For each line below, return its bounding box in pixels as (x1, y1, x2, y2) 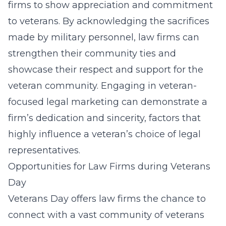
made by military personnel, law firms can (8, 32, 199, 43)
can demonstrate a (119, 96, 207, 107)
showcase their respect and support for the (8, 64, 203, 75)
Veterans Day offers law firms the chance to (8, 193, 206, 204)
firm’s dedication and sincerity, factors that (8, 112, 201, 124)
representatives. (8, 145, 80, 156)
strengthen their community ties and (8, 48, 176, 59)
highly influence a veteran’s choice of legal (8, 129, 201, 140)
